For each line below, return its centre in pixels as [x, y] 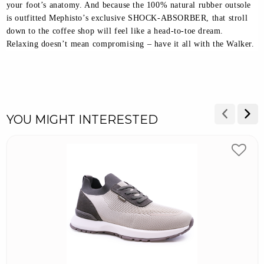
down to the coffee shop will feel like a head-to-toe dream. [115, 31]
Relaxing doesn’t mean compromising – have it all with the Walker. [130, 44]
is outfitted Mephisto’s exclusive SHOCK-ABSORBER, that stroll [127, 18]
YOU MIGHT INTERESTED [82, 120]
